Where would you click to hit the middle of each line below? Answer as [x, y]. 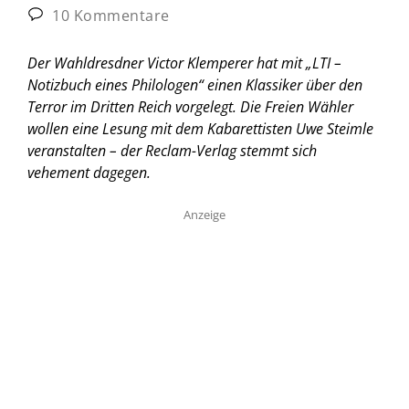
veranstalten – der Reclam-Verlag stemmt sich [172, 150]
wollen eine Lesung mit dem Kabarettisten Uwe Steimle [200, 128]
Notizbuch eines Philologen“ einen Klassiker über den [195, 84]
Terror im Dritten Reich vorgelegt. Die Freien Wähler [190, 106]
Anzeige [204, 214]
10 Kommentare [109, 15]
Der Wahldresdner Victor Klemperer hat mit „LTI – [184, 63]
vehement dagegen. [89, 172]
